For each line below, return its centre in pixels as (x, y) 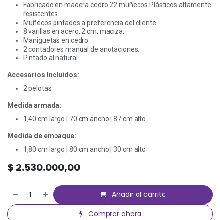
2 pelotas (37, 88)
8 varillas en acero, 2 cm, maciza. (74, 31)
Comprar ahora (114, 213)
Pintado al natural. (51, 58)
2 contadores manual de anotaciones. (81, 49)
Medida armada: (34, 105)
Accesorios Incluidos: (43, 74)
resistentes (41, 14)
